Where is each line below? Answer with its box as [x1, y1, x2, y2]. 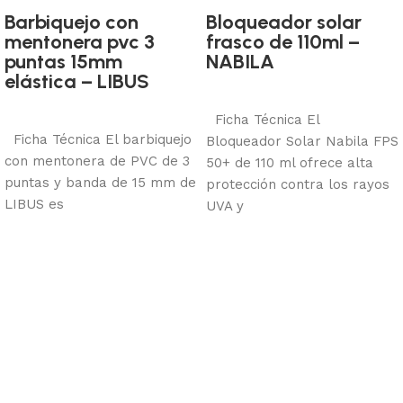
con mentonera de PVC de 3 [4, 153, 190, 169]
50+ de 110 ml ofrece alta [206, 155, 373, 171]
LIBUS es [4, 196, 64, 212]
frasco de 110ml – [206, 30, 360, 54]
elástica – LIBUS [4, 69, 149, 94]
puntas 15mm [4, 49, 122, 74]
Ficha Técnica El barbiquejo [4, 131, 192, 148]
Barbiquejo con [4, 10, 139, 34]
